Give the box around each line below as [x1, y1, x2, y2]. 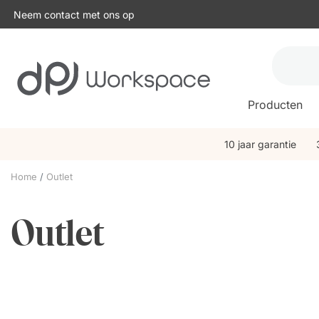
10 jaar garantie [224, 138, 296, 150]
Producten [248, 98, 303, 112]
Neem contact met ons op [11, 8, 135, 21]
